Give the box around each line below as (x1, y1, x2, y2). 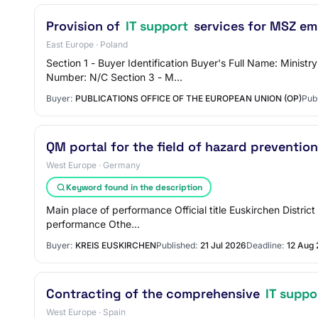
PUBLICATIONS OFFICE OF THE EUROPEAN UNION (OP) (75, 93, 302, 104)
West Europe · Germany (46, 160, 141, 170)
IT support (126, 18, 188, 34)
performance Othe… (46, 218, 140, 230)
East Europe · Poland (46, 39, 128, 50)
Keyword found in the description (65, 181, 202, 193)
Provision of (46, 18, 124, 34)
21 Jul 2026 (200, 240, 246, 251)
